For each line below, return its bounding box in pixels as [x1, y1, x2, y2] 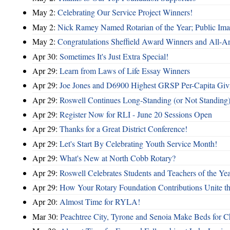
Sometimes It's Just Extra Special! [60, 50, 168, 62]
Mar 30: [32, 210, 60, 222]
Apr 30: [32, 50, 60, 62]
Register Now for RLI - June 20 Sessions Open [60, 109, 212, 120]
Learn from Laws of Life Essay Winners [60, 65, 190, 76]
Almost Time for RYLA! [60, 196, 140, 207]
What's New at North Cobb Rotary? [60, 152, 176, 164]
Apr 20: [32, 196, 60, 207]
